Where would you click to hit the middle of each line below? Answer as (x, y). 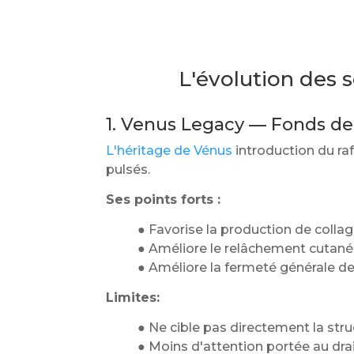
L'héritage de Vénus (169, 151)
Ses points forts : (164, 200)
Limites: (133, 298)
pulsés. (128, 170)
